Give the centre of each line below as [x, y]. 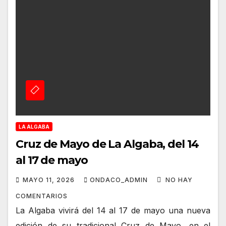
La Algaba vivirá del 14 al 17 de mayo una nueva [113, 210]
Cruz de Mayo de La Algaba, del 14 [107, 144]
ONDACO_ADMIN [120, 180]
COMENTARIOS [42, 196]
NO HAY [179, 180]
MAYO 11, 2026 [50, 180]
